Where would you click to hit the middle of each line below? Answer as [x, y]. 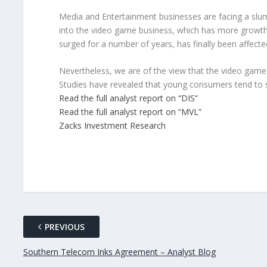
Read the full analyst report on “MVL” [130, 111]
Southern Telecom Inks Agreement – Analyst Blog [119, 252]
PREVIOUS [64, 226]
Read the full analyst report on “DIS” [128, 98]
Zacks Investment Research [112, 125]
